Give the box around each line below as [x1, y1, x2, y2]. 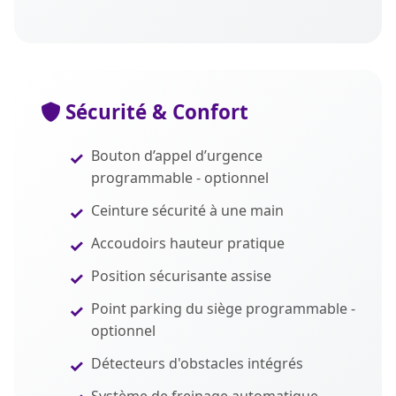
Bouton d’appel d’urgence [91, 146, 263, 165]
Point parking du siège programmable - [91, 299, 355, 318]
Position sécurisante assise [91, 266, 271, 286]
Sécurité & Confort [60, 98, 248, 126]
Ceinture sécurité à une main [91, 201, 284, 220]
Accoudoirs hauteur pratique [91, 233, 285, 253]
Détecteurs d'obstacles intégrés [91, 354, 303, 373]
